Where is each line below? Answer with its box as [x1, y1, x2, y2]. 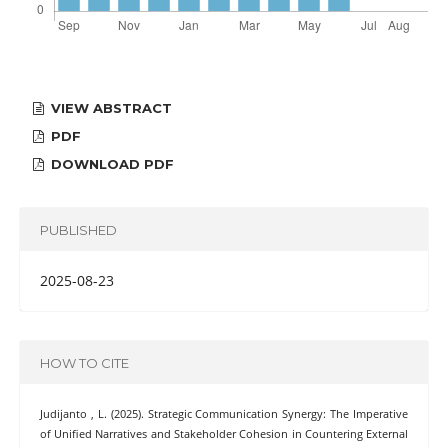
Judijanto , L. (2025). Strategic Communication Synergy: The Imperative [39, 407, 409, 422]
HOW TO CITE [39, 354, 129, 371]
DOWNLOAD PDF [47, 156, 175, 173]
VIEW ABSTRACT [47, 100, 173, 117]
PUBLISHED [39, 221, 117, 238]
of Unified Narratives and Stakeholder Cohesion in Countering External [39, 427, 409, 442]
